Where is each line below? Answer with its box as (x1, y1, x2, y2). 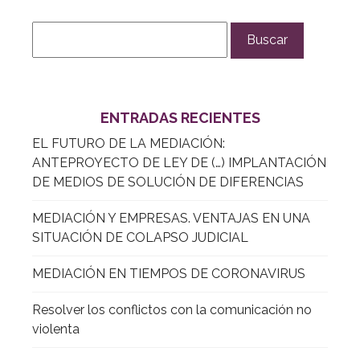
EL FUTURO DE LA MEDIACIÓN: (32, 135, 225, 151)
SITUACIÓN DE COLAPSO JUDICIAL (32, 229, 248, 245)
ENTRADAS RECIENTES (100, 108, 260, 126)
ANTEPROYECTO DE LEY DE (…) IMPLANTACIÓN (32, 154, 326, 170)
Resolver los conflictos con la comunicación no (32, 301, 312, 317)
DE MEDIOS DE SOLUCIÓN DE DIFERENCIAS (32, 174, 304, 190)
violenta (32, 321, 80, 337)
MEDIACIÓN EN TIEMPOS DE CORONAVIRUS (32, 265, 305, 281)
